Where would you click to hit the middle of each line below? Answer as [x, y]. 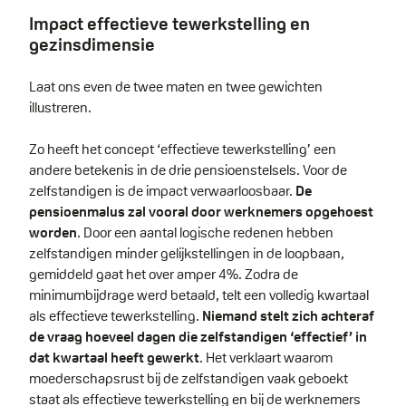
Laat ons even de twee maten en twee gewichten [176, 87]
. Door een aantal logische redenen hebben [205, 233]
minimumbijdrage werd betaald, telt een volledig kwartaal [199, 295]
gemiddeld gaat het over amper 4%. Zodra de [164, 275]
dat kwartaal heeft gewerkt [114, 358]
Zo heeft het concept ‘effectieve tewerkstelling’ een [183, 150]
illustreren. [63, 108]
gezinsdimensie [92, 45]
